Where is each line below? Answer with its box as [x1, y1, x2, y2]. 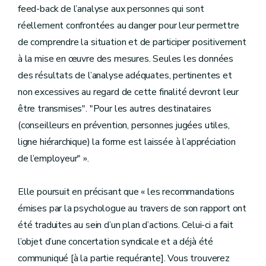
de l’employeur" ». [18, 152, 89, 165]
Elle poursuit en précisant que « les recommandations [18, 185, 235, 198]
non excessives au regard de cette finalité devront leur [18, 85, 239, 99]
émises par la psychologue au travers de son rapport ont [18, 202, 247, 215]
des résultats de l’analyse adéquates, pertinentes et [18, 69, 232, 82]
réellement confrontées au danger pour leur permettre [18, 19, 239, 32]
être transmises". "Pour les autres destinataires [18, 102, 211, 115]
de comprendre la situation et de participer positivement [18, 36, 246, 49]
